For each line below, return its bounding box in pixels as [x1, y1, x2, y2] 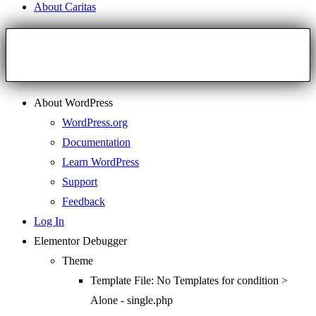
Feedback [62, 195, 105, 208]
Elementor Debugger [34, 235, 127, 248]
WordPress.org [62, 116, 128, 129]
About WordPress [34, 97, 113, 109]
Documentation [62, 136, 130, 149]
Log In [34, 215, 64, 228]
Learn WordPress [62, 156, 139, 169]
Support [62, 176, 97, 188]
